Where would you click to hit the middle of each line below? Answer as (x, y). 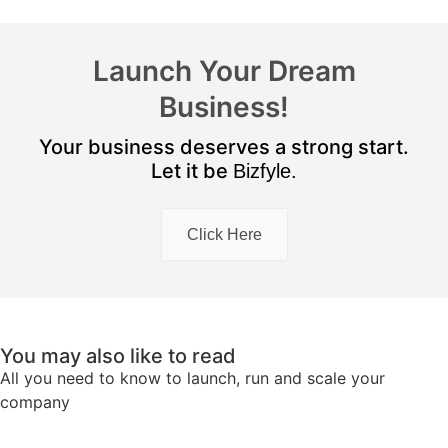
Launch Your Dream (224, 71)
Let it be (192, 171)
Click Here (224, 235)
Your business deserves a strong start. (224, 147)
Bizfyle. (265, 171)
